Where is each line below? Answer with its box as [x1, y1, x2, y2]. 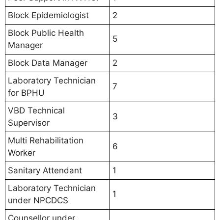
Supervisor [8, 118, 50, 128]
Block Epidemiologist [8, 10, 89, 21]
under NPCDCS [8, 195, 68, 206]
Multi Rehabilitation [8, 136, 83, 146]
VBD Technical [8, 106, 65, 116]
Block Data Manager [8, 58, 87, 68]
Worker [8, 148, 35, 158]
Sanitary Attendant [8, 165, 82, 176]
